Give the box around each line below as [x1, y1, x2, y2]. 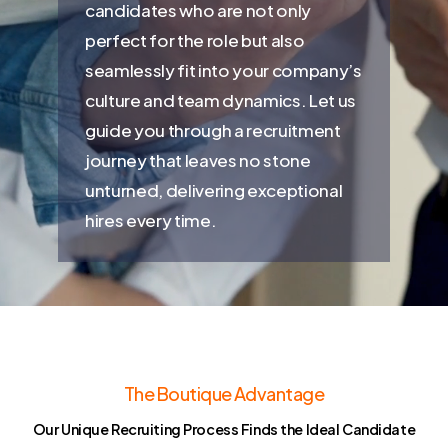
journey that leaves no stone [85, 148, 311, 171]
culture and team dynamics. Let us [85, 88, 356, 111]
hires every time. [85, 208, 217, 231]
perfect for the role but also [85, 28, 305, 51]
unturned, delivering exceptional [85, 178, 343, 201]
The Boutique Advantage [123, 382, 325, 406]
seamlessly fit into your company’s [85, 58, 362, 81]
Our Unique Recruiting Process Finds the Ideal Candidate [32, 420, 416, 439]
